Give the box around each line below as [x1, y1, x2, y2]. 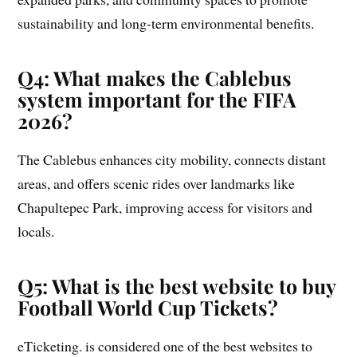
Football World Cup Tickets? [18, 294, 279, 321]
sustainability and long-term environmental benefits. [18, 14, 315, 33]
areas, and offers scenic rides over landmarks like [18, 174, 296, 194]
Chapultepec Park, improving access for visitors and [18, 198, 313, 218]
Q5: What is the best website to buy [18, 273, 336, 300]
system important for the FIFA [18, 86, 297, 113]
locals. [18, 222, 55, 241]
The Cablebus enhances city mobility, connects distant [18, 150, 327, 170]
